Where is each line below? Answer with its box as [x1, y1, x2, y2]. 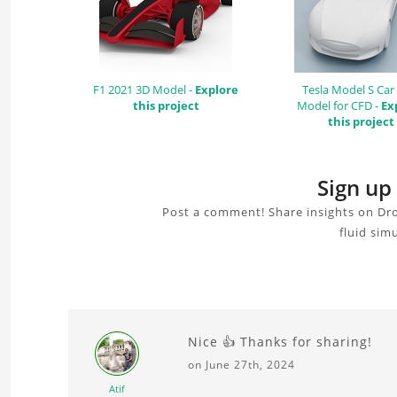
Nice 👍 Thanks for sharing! [188, 332, 372, 350]
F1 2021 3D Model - [93, 81, 195, 97]
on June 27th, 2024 [188, 356, 295, 372]
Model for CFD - [297, 97, 381, 113]
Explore [195, 81, 238, 97]
